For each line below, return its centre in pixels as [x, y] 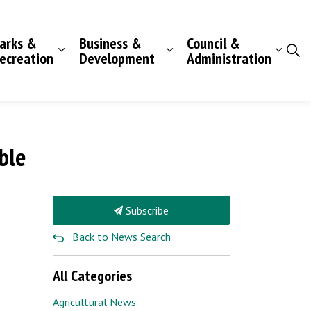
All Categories [92, 276]
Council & [214, 43]
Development [117, 58]
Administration [229, 58]
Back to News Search [121, 237]
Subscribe [146, 210]
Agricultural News [94, 302]
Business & [110, 43]
